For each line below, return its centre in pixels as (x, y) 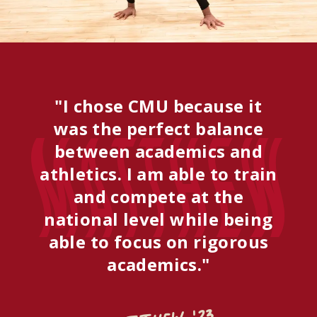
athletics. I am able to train (158, 174)
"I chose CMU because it (158, 106)
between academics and (158, 151)
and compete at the (158, 197)
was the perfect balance (158, 129)
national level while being (158, 219)
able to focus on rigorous (158, 242)
